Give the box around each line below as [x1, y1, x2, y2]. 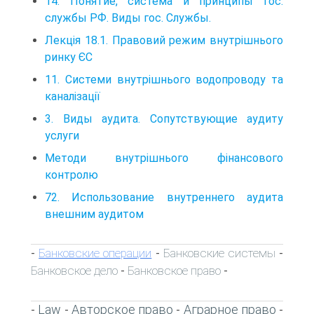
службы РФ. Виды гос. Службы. [45, 11, 211, 25]
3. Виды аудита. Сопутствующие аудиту [45, 111, 283, 125]
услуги [45, 128, 79, 142]
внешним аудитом [45, 207, 144, 221]
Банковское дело [31, 263, 118, 278]
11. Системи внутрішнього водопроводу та [45, 72, 283, 86]
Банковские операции [39, 245, 152, 260]
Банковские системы [163, 245, 275, 260]
